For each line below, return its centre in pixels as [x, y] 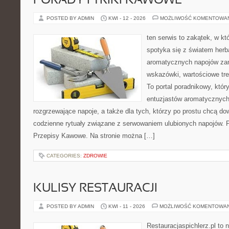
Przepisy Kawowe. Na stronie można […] [94, 136]
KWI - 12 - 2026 [127, 18]
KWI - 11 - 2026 [127, 206]
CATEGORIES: [65, 156]
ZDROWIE [95, 156]
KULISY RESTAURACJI [95, 189]
